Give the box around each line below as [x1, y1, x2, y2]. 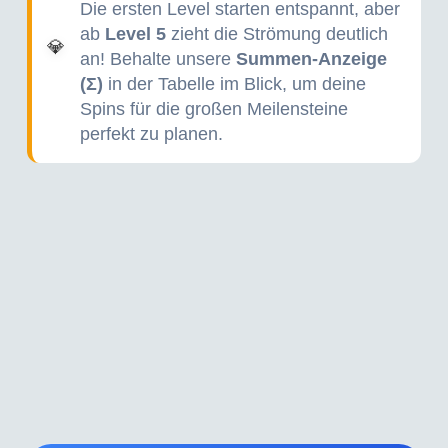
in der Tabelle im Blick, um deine [102, 74, 366, 94]
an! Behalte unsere [79, 49, 236, 69]
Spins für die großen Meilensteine [79, 99, 348, 119]
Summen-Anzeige [235, 49, 387, 69]
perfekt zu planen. [79, 124, 223, 144]
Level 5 [104, 24, 166, 44]
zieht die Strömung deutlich [165, 24, 388, 44]
